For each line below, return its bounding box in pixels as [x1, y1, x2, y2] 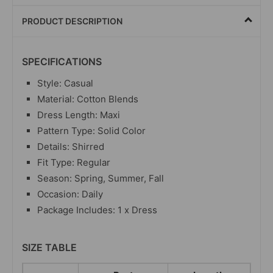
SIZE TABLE [22, 241, 77, 253]
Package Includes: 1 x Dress [37, 204, 157, 216]
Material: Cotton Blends [37, 93, 138, 105]
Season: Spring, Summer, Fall [37, 172, 164, 184]
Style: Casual [37, 77, 93, 89]
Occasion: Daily [37, 188, 103, 200]
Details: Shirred [37, 140, 104, 152]
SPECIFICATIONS [22, 55, 102, 68]
